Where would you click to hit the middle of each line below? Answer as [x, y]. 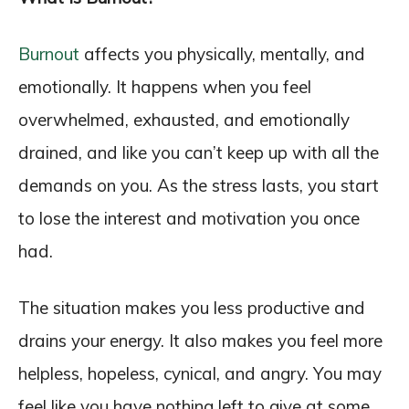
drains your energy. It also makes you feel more [200, 341]
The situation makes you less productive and [192, 308]
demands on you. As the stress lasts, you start [199, 185]
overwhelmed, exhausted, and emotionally [184, 120]
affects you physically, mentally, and [222, 54]
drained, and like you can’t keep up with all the [199, 152]
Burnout [49, 54]
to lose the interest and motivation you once [189, 218]
